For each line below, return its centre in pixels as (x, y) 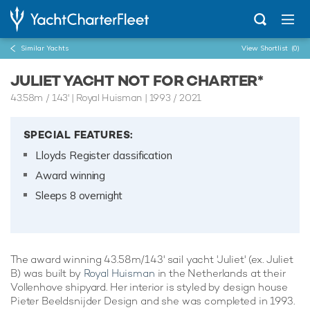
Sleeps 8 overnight (79, 195)
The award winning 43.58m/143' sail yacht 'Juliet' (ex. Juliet (152, 259)
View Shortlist (266, 48)
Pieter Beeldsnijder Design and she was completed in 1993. (153, 301)
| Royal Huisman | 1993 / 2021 (135, 98)
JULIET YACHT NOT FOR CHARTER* (137, 80)
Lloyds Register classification (104, 155)
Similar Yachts (45, 48)
